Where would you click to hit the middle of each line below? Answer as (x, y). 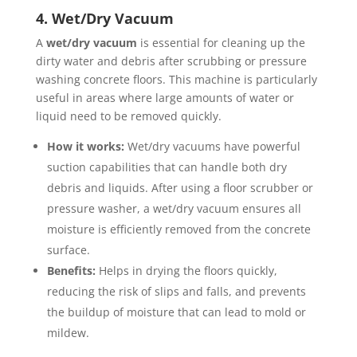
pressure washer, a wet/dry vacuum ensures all (174, 209)
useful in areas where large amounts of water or (165, 98)
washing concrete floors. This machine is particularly (176, 80)
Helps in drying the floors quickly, (186, 271)
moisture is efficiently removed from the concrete (178, 229)
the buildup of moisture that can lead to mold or (176, 312)
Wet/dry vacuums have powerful (212, 147)
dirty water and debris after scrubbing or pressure (171, 61)
